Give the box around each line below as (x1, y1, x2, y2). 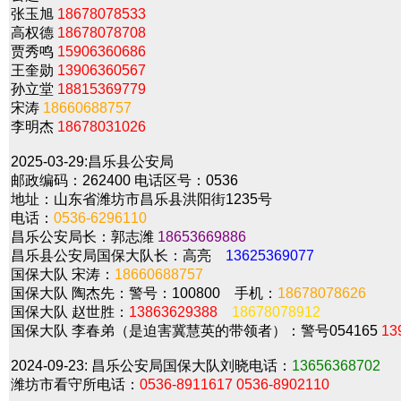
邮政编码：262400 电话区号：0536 (11, 173, 238, 188)
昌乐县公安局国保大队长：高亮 (11, 248, 226, 263)
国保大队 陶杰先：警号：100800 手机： (11, 286, 277, 301)
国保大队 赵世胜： (11, 304, 129, 320)
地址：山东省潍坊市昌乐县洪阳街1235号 (11, 192, 272, 207)
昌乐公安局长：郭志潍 (11, 229, 158, 244)
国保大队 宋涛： (11, 267, 115, 282)
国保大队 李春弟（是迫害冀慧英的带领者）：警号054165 (11, 323, 381, 338)
